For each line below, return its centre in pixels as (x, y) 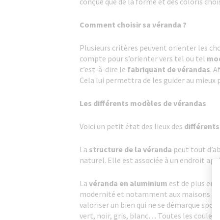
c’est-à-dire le (103, 69)
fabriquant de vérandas (169, 69)
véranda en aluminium (127, 183)
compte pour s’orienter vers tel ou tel (142, 58)
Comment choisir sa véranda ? (133, 25)
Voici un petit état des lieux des (132, 126)
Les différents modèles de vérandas (143, 103)
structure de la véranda (131, 149)
